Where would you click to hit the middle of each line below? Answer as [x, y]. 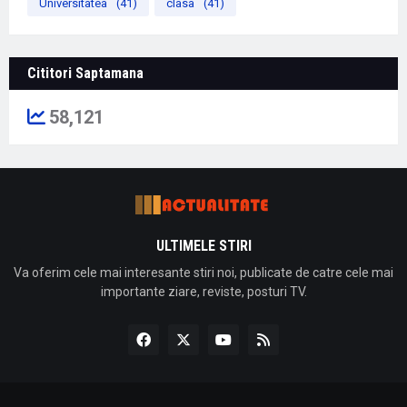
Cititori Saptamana [85, 73]
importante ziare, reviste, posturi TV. [203, 291]
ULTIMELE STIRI [203, 245]
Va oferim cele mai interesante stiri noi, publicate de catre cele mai [203, 272]
